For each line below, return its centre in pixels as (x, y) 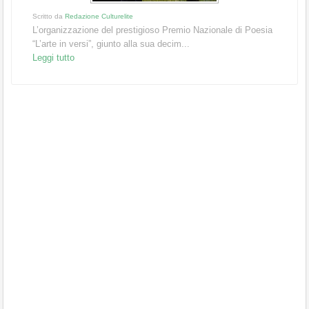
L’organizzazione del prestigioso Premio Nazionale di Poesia (152, 30)
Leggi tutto (53, 57)
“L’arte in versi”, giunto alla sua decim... (111, 43)
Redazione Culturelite (99, 16)
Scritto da (49, 16)
